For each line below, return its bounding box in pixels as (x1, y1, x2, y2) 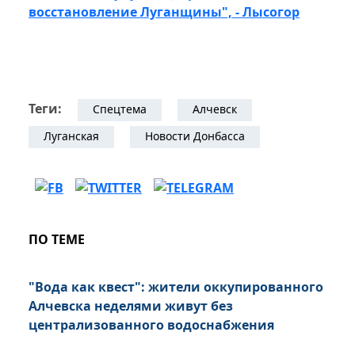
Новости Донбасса (145, 128, 245, 143)
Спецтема (93, 101, 147, 116)
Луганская (44, 128, 99, 143)
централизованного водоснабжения (29, 315, 274, 334)
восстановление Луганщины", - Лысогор (29, 2, 300, 21)
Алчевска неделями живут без (29, 296, 233, 315)
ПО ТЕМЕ (29, 230, 85, 248)
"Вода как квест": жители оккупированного (29, 277, 323, 296)
